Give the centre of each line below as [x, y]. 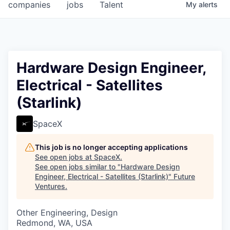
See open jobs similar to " [78, 167]
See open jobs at [64, 157]
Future [184, 177]
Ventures [50, 186]
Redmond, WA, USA [54, 223]
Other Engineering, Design [67, 213]
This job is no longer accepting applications [111, 147]
